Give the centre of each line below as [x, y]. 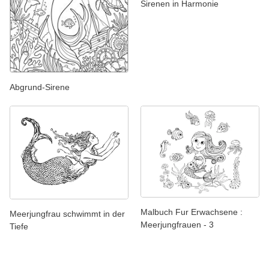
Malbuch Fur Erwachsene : [192, 212]
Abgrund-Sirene [40, 87]
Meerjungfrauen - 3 [177, 225]
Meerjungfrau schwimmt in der [67, 213]
